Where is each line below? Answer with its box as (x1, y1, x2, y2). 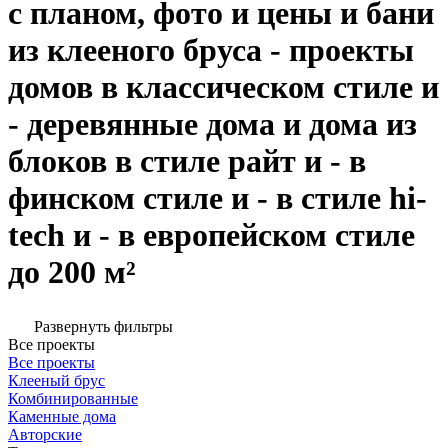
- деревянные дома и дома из (8, 105, 417, 142)
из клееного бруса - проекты (8, 31, 414, 68)
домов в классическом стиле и (8, 68, 439, 105)
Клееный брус (8, 372, 105, 390)
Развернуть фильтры (34, 318, 173, 336)
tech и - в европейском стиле (8, 216, 415, 253)
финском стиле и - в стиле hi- (8, 179, 427, 216)
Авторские (8, 426, 82, 444)
